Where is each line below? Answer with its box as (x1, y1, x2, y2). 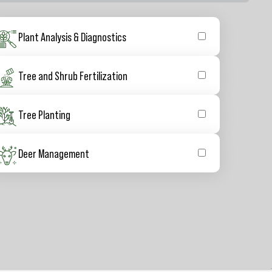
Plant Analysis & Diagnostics (18, 29, 127, 44)
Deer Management (18, 145, 90, 160)
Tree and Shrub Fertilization (18, 67, 128, 83)
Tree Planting (18, 106, 71, 121)
